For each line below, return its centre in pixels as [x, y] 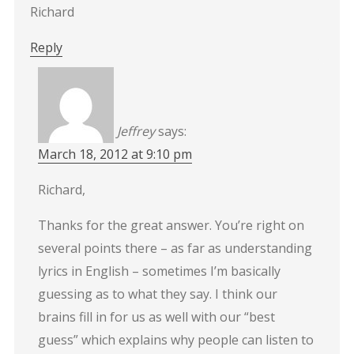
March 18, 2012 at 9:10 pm [115, 154]
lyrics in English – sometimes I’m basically [159, 271]
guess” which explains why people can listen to [175, 339]
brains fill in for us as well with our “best [156, 316]
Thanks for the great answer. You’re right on [171, 225]
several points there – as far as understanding [175, 248]
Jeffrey [136, 131]
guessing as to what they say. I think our [157, 294]
